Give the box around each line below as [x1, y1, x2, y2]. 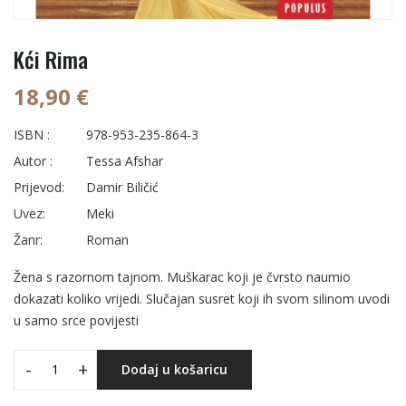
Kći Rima [14, 42, 88, 75]
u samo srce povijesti [14, 311, 139, 329]
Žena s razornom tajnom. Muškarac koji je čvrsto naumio [14, 267, 351, 285]
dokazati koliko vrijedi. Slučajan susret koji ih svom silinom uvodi [14, 289, 390, 307]
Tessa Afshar [86, 151, 163, 169]
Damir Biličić [86, 178, 159, 196]
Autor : [14, 151, 53, 169]
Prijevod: [14, 178, 64, 196]
